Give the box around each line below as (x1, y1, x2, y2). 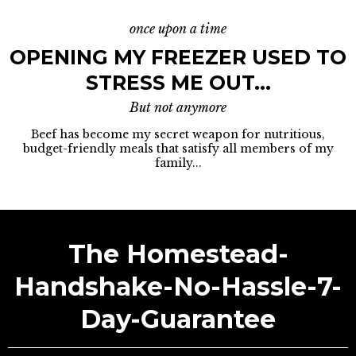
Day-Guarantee (80, 304, 276, 335)
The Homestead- (68, 238, 288, 269)
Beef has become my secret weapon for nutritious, (31, 127, 325, 141)
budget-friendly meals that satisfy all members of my (22, 141, 334, 156)
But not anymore (130, 99, 226, 115)
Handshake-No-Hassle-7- (14, 271, 342, 302)
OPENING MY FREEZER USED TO (10, 45, 346, 69)
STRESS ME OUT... (85, 71, 271, 95)
